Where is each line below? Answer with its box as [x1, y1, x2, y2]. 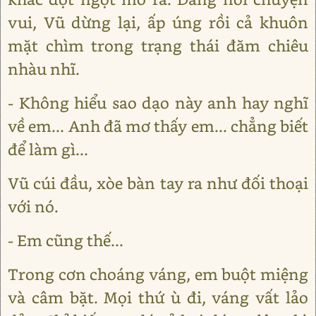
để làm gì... [8, 139, 88, 160]
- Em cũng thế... [8, 230, 123, 251]
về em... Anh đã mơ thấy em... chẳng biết [8, 116, 308, 137]
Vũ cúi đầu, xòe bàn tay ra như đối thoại [8, 173, 308, 194]
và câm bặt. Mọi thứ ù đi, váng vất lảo [8, 287, 308, 308]
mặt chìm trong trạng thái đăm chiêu [8, 35, 308, 56]
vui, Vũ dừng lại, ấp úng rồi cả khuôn [8, 12, 308, 33]
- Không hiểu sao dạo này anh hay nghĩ [8, 92, 308, 114]
